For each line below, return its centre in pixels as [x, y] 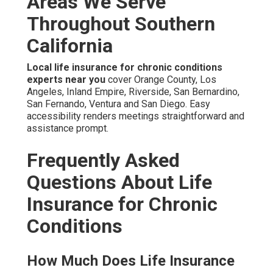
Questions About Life [119, 183]
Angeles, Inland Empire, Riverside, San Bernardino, [133, 92]
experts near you [66, 80]
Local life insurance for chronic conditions [125, 68]
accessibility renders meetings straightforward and [136, 116]
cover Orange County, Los [161, 80]
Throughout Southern [121, 24]
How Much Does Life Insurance [131, 261]
